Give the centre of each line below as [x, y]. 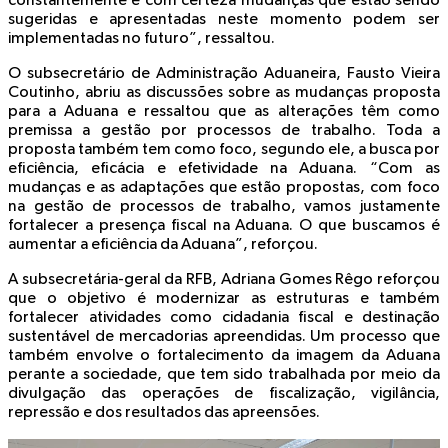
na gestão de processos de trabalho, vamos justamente [224, 207]
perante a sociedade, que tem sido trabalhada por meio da [224, 375]
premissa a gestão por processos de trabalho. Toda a [224, 131]
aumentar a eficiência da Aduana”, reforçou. [164, 245]
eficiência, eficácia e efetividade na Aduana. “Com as [224, 169]
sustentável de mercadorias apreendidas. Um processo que [224, 337]
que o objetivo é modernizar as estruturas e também [224, 299]
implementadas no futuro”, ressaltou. [141, 39]
